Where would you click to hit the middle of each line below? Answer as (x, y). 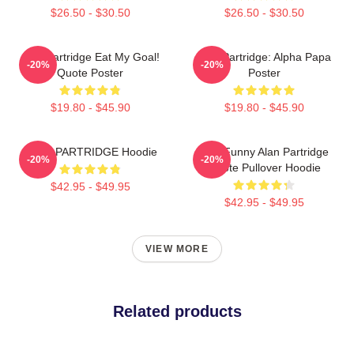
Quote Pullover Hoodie (264, 167)
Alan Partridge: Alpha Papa (264, 56)
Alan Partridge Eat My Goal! (90, 56)
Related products (177, 311)
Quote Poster (90, 72)
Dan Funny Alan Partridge (264, 151)
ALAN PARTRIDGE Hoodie (90, 151)
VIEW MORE (177, 249)
